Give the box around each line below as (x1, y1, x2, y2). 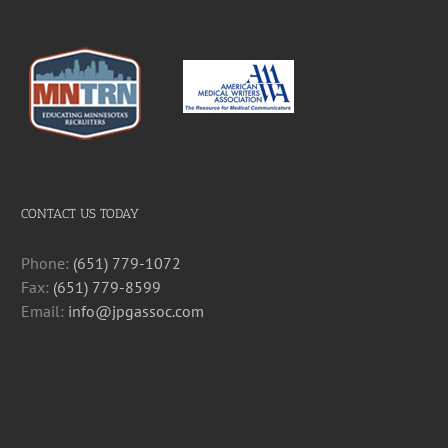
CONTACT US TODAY (20, 205, 139, 221)
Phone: (20, 252, 73, 273)
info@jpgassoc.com (67, 300, 204, 321)
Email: (20, 300, 68, 321)
